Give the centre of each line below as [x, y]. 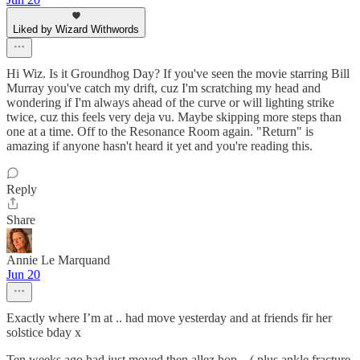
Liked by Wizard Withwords [76, 29]
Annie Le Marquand [58, 260]
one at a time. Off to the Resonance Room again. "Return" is [160, 131]
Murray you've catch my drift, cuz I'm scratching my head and [164, 88]
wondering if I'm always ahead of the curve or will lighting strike [170, 102]
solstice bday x [44, 332]
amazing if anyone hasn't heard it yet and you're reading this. [160, 145]
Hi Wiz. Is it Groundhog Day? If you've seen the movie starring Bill [178, 73]
